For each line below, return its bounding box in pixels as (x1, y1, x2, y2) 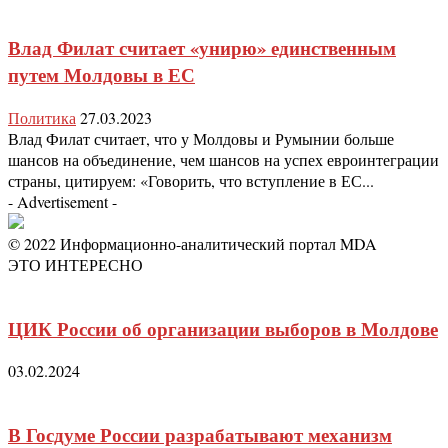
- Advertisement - (8, 191, 117, 212)
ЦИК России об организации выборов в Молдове (8, 314, 438, 342)
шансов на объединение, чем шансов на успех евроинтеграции (8, 149, 439, 170)
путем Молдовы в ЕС (8, 61, 195, 89)
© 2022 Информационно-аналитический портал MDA (8, 233, 377, 254)
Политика (8, 107, 76, 128)
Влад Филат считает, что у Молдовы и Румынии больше (8, 128, 394, 149)
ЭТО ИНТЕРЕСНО (8, 254, 143, 275)
